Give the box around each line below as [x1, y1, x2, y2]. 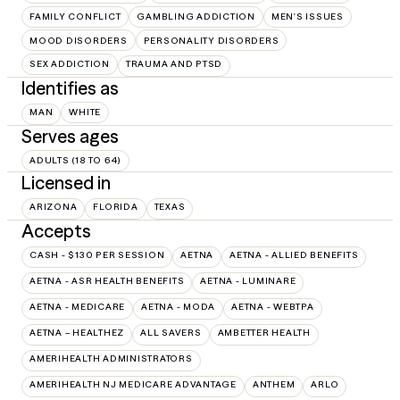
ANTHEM [252, 378, 296, 390]
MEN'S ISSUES [271, 11, 344, 23]
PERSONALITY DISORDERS [143, 34, 279, 46]
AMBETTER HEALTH [217, 326, 311, 338]
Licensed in [21, 171, 111, 194]
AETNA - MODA [141, 300, 215, 312]
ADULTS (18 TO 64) [29, 154, 121, 167]
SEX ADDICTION [29, 58, 110, 71]
